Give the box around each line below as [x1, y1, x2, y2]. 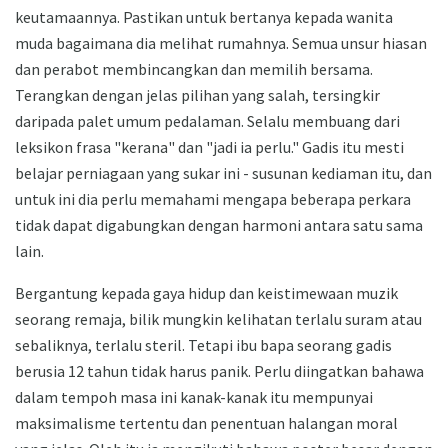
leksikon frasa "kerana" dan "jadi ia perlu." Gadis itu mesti [15, 137, 404, 158]
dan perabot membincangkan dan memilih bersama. [15, 59, 373, 80]
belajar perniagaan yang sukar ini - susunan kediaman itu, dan [15, 163, 432, 184]
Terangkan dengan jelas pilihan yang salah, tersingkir [15, 85, 380, 106]
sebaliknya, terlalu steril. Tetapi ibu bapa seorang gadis [15, 335, 392, 356]
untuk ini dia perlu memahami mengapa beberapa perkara [15, 189, 411, 210]
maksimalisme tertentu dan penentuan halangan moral [15, 413, 398, 434]
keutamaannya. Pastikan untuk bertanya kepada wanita [15, 7, 393, 28]
